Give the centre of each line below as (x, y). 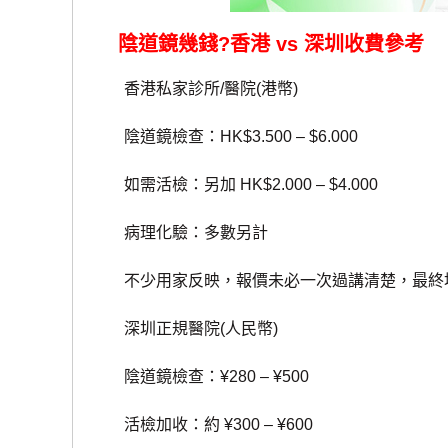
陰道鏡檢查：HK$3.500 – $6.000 (225, 137)
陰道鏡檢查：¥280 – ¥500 (201, 377)
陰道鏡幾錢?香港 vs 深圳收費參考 (271, 44)
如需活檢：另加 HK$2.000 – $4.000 (235, 185)
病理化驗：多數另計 (180, 233)
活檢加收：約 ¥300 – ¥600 (203, 425)
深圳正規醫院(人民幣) (185, 329)
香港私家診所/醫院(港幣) (195, 89)
